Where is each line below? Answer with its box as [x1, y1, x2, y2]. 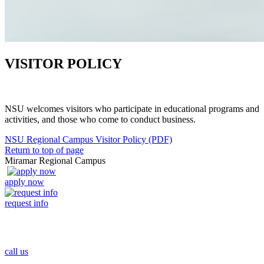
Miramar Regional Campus [5, 155, 105, 166]
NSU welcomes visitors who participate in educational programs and [5, 103, 259, 114]
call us [5, 246, 28, 256]
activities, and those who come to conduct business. [5, 114, 198, 124]
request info [5, 197, 48, 208]
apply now [5, 176, 44, 187]
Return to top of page [5, 144, 84, 155]
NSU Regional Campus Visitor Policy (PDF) [5, 134, 172, 144]
